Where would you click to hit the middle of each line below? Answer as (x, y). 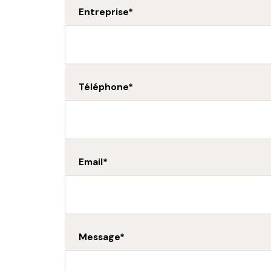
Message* (104, 237)
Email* (95, 162)
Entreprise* (108, 12)
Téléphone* (108, 87)
